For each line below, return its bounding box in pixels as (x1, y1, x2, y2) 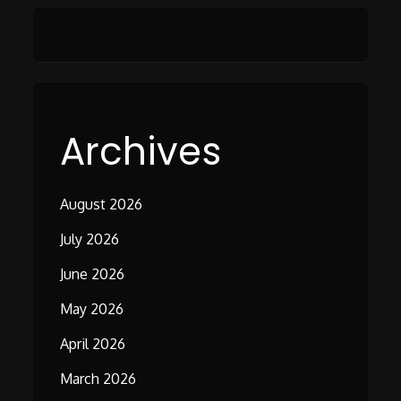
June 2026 (60, 265, 125, 284)
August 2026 (60, 195, 143, 214)
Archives (60, 125, 222, 179)
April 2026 (60, 335, 126, 354)
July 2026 (60, 230, 120, 249)
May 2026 (60, 300, 124, 319)
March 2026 (60, 370, 137, 388)
